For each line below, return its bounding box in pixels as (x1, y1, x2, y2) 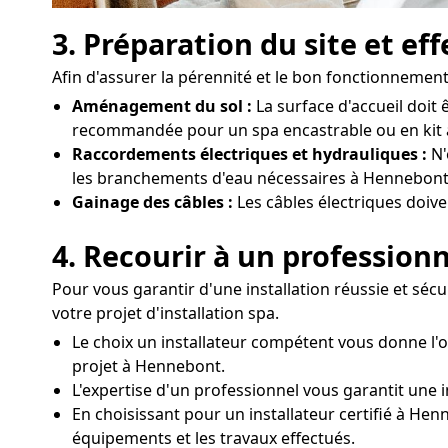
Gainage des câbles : (72, 191, 233, 214)
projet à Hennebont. (72, 354, 225, 377)
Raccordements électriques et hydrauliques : (72, 143, 427, 166)
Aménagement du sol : (72, 95, 252, 118)
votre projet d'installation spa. (52, 301, 279, 324)
